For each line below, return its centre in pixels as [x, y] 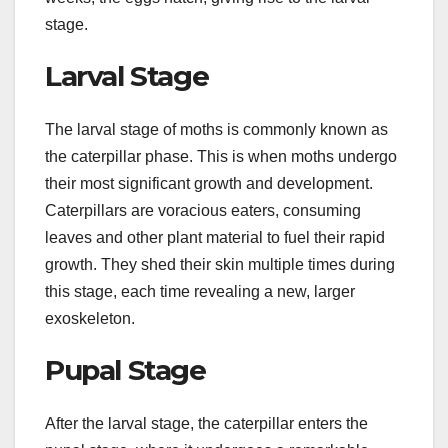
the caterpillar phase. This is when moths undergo [221, 157]
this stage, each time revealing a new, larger [200, 292]
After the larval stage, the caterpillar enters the [206, 424]
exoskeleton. [90, 319]
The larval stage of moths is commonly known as [216, 130]
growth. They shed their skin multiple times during [220, 265]
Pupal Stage [125, 370]
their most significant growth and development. [209, 184]
